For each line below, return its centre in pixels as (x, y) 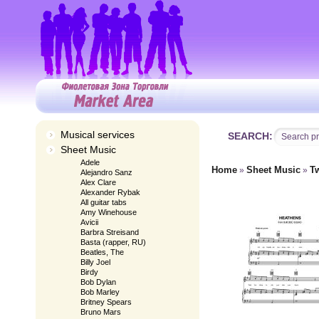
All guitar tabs (104, 202)
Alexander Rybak (110, 192)
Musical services (98, 135)
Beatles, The (102, 252)
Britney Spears (106, 302)
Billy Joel (95, 262)
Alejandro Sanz (106, 172)
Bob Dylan (98, 282)
